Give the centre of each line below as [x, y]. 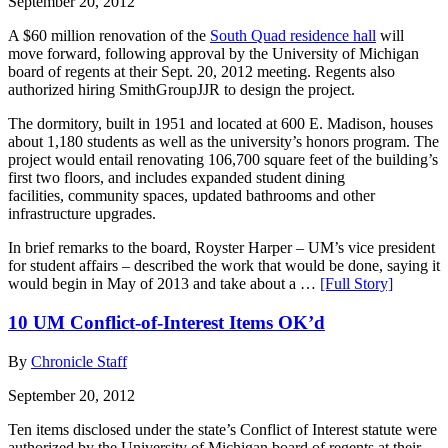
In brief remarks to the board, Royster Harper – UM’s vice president [221, 248]
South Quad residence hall [293, 36]
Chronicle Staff [79, 361]
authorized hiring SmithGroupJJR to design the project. [181, 90]
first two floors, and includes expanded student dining [176, 178]
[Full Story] [356, 284]
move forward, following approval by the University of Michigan [213, 54]
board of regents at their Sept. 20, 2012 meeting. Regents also [201, 72]
